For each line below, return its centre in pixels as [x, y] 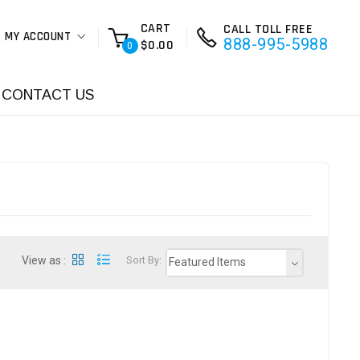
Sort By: [144, 260]
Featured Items [207, 262]
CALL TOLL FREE [268, 29]
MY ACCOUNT [38, 37]
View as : [44, 260]
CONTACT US [48, 95]
